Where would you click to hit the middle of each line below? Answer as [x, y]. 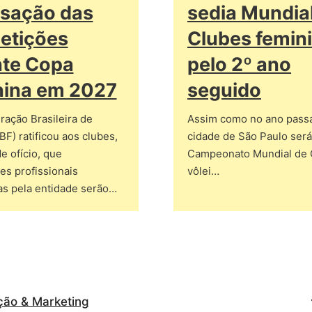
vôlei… [203, 171]
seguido [224, 90]
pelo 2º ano [239, 64]
